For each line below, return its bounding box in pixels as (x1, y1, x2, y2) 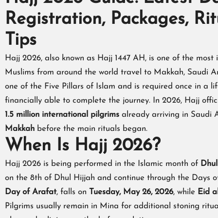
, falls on (56, 188, 89, 197)
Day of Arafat (5, 188, 56, 197)
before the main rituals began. (35, 125, 147, 133)
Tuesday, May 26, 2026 (89, 188, 173, 197)
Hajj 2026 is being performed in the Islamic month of (5, 160, 200, 168)
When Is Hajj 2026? (5, 137, 161, 155)
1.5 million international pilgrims (5, 110, 119, 119)
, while (173, 188, 198, 197)
